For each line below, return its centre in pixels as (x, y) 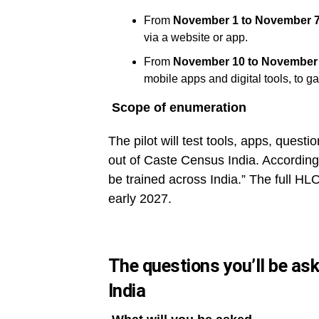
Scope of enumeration (177, 107)
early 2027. (140, 198)
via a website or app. (196, 37)
